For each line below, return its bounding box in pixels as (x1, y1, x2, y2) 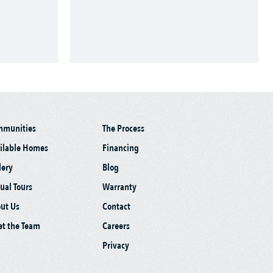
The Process (102, 122, 144, 136)
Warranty (102, 180, 136, 194)
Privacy (102, 239, 129, 253)
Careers (102, 219, 130, 233)
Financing (102, 141, 139, 155)
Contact (102, 200, 130, 214)
